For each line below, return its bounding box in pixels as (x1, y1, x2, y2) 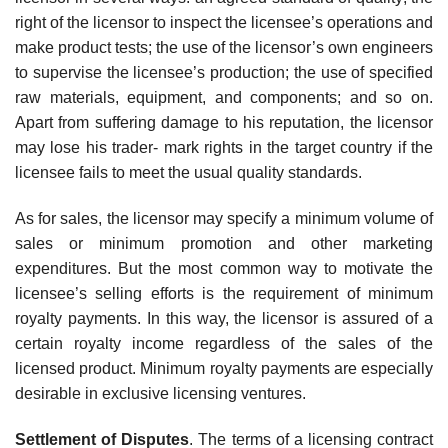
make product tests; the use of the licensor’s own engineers (15, 39, 433, 57)
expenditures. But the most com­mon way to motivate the (15, 260, 433, 278)
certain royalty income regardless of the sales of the (15, 335, 433, 353)
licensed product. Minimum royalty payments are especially (15, 360, 433, 378)
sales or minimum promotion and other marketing (15, 235, 433, 253)
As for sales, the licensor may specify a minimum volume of (15, 210, 433, 228)
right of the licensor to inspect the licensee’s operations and (15, 14, 433, 32)
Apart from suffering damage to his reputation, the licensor (15, 114, 433, 132)
